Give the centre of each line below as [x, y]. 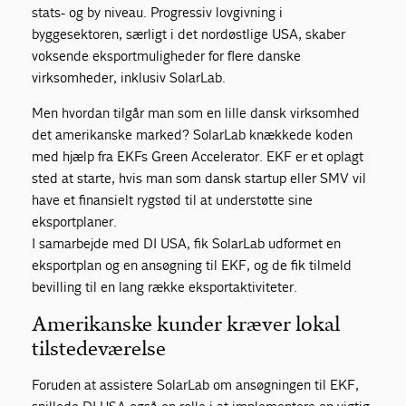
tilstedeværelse [99, 349]
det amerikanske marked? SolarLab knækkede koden [193, 135]
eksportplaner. [75, 222]
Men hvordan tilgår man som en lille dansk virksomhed [196, 113]
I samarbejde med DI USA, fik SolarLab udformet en [187, 244]
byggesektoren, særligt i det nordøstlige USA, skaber [189, 34]
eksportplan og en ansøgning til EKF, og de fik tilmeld [192, 266]
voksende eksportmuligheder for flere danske [167, 56]
